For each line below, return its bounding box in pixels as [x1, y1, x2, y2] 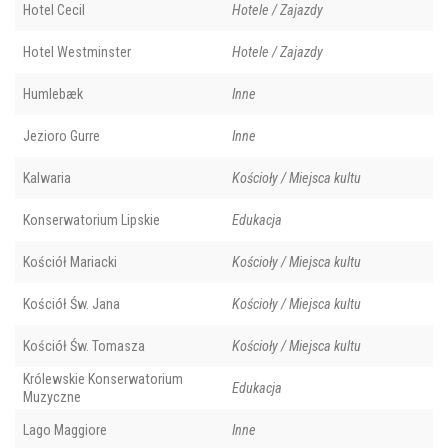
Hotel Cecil [23, 2, 85, 19]
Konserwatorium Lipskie [23, 212, 160, 229]
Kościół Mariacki [23, 254, 117, 271]
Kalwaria [23, 170, 71, 187]
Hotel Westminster [23, 44, 131, 61]
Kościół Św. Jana [23, 296, 120, 313]
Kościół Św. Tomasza [23, 338, 145, 355]
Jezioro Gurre [23, 128, 100, 145]
